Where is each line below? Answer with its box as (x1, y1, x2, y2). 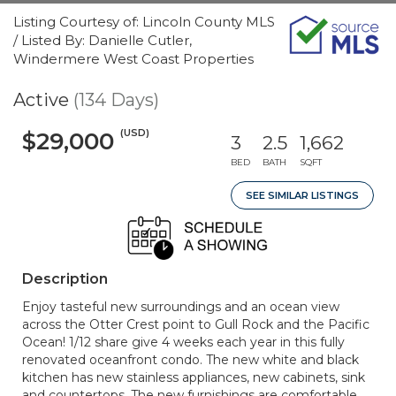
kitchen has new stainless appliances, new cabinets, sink (22, 369, 365, 385)
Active (13, 89, 69, 110)
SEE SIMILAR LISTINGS (246, 189, 359, 202)
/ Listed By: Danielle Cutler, (13, 32, 192, 49)
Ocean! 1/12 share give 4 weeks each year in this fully (22, 334, 345, 350)
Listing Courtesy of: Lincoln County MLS (13, 13, 275, 30)
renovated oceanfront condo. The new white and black (22, 352, 359, 368)
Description (22, 270, 108, 287)
